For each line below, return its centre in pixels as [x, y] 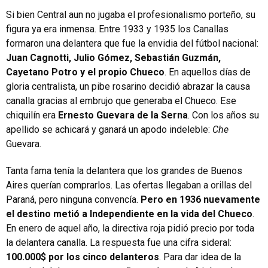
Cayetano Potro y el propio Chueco [85, 72]
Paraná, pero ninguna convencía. [73, 199]
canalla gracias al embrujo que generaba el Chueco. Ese [121, 100]
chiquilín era [32, 115]
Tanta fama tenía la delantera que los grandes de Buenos [124, 170]
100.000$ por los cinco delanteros [83, 257]
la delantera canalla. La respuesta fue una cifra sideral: [119, 242]
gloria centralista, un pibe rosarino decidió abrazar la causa [128, 86]
